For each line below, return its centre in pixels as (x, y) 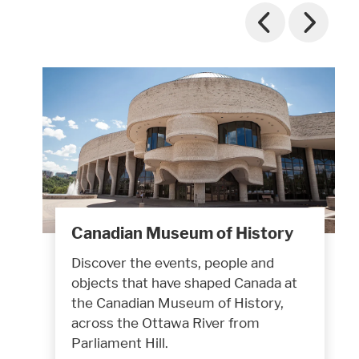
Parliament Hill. (120, 342)
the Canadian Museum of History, (177, 302)
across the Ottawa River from (165, 322)
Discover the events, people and (173, 262)
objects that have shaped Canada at (184, 282)
